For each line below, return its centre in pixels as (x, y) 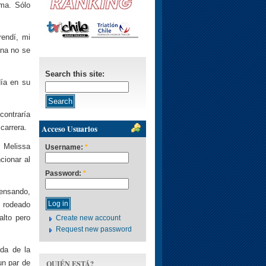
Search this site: (75, 74)
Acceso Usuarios (69, 129)
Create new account (88, 218)
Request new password (94, 229)
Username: (65, 148)
